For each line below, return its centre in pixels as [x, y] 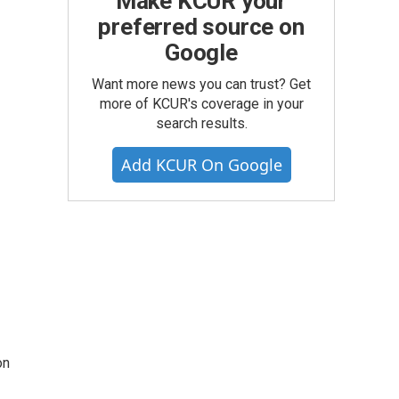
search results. [201, 123]
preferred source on [201, 27]
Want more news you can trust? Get [201, 84]
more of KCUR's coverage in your [201, 104]
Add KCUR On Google [201, 165]
